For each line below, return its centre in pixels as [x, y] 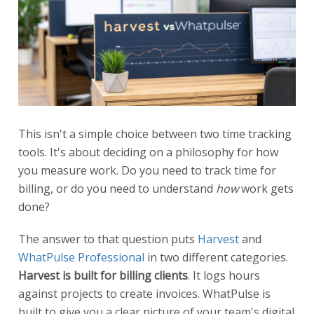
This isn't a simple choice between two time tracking [155, 134]
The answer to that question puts [108, 239]
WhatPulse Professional [81, 257]
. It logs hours [224, 275]
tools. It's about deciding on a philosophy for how [148, 152]
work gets [266, 188]
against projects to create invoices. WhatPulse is [144, 293]
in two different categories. [216, 257]
